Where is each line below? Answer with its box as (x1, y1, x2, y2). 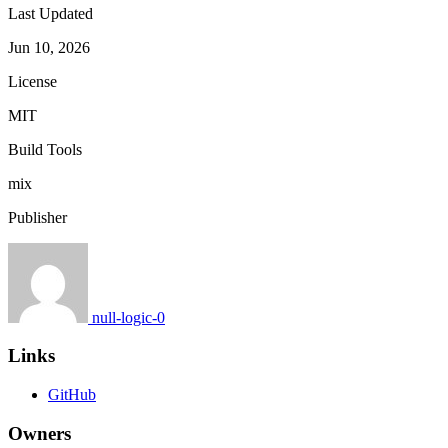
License (8, 72, 57, 90)
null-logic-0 (92, 308, 165, 326)
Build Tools (8, 140, 82, 158)
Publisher (8, 208, 67, 226)
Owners (8, 422, 71, 444)
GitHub (48, 386, 96, 404)
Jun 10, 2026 (8, 38, 90, 56)
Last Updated (8, 4, 93, 22)
